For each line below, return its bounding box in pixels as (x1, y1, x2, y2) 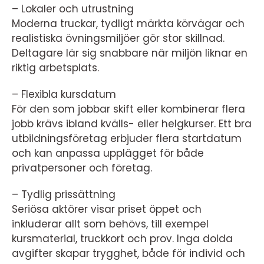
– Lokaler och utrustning (12, 2, 134, 16)
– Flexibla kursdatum (12, 87, 116, 102)
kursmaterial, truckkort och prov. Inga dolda (12, 232, 233, 246)
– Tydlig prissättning (12, 187, 115, 202)
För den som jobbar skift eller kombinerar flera (12, 102, 245, 117)
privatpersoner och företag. (12, 161, 152, 176)
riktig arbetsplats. (12, 61, 99, 75)
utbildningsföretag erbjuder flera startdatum (12, 131, 242, 146)
